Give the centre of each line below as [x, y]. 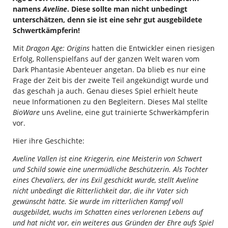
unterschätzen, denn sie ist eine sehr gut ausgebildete [107, 20]
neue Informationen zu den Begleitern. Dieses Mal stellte [110, 102]
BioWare [26, 112]
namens [28, 9]
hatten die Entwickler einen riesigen [152, 48]
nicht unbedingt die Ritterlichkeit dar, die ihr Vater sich [101, 191]
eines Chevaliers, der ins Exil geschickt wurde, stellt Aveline [106, 180]
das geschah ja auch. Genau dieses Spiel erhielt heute [105, 91]
